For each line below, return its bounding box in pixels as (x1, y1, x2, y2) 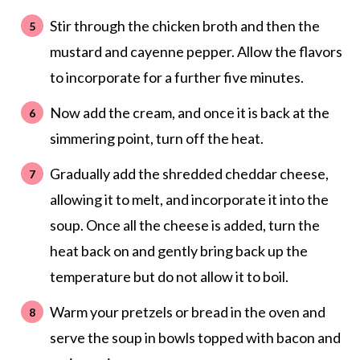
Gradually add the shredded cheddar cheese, (49, 165, 329, 183)
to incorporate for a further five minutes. (49, 68, 304, 87)
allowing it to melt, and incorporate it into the (49, 190, 329, 209)
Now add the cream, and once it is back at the (49, 104, 329, 122)
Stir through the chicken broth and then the (49, 17, 320, 35)
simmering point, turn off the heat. (49, 129, 264, 148)
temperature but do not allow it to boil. (49, 268, 288, 286)
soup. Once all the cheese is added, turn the (49, 216, 320, 235)
